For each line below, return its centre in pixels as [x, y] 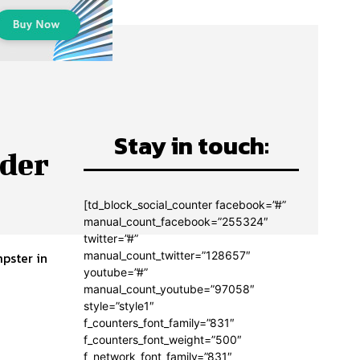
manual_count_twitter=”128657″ [167, 256]
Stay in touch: [191, 146]
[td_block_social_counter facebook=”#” [185, 205]
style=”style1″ [119, 306]
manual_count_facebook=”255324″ [176, 222]
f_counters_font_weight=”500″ [163, 340]
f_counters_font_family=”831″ [159, 323]
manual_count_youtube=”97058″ [169, 289]
